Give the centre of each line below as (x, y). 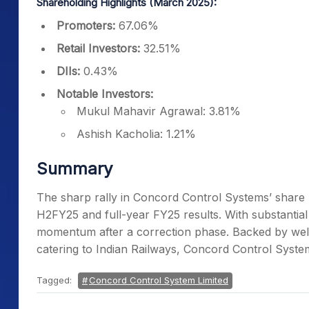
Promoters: (86, 26)
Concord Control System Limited (159, 280)
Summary (74, 169)
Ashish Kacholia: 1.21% (136, 134)
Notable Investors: (105, 94)
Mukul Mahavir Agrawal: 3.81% (159, 111)
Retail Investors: (98, 48)
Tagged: (56, 280)
